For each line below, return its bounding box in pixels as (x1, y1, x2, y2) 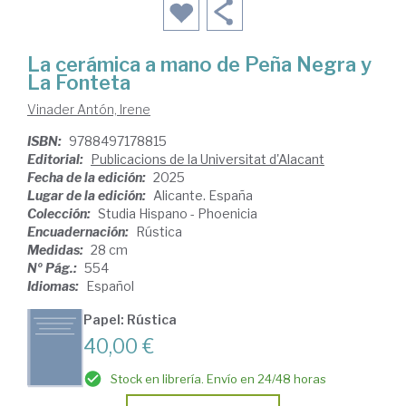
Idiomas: (27, 277, 82, 294)
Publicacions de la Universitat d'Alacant (91, 150, 324, 167)
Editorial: (27, 150, 86, 167)
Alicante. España (153, 187, 253, 203)
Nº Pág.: (27, 259, 80, 275)
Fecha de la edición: (27, 169, 149, 185)
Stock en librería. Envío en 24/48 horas (111, 371, 326, 386)
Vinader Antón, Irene (27, 101, 150, 117)
